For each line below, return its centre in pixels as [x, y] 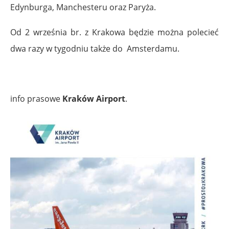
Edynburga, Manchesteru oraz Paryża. [83, 7]
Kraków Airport [94, 98]
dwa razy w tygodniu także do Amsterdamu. [95, 48]
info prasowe [36, 98]
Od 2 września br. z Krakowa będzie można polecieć [114, 32]
